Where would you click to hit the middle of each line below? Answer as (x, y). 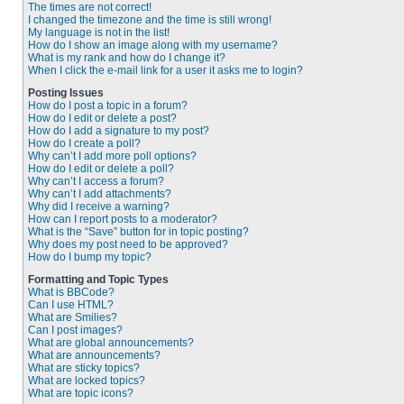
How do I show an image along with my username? (153, 45)
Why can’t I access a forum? (96, 181)
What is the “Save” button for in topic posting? (138, 232)
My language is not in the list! (99, 32)
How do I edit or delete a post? (102, 118)
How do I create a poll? (84, 143)
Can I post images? (75, 330)
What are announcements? (94, 355)
